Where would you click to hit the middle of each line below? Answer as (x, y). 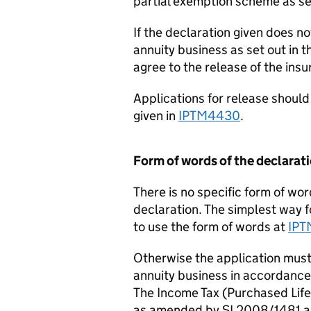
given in (156, 116)
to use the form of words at (211, 227)
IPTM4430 (209, 116)
